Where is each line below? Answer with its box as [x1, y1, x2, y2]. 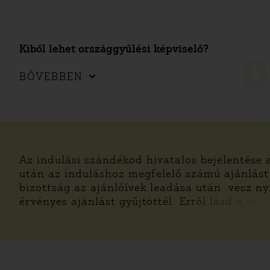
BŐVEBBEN [19, 69, 83, 83]
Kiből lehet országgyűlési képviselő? [19, 42, 209, 55]
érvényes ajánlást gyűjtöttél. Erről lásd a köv [19, 195, 265, 208]
